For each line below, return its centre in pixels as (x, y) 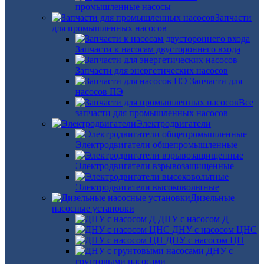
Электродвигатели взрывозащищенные (155, 166)
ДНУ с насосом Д (193, 219)
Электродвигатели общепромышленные (156, 145)
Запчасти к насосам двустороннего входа (158, 49)
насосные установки (93, 208)
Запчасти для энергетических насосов (152, 70)
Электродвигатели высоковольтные (147, 187)
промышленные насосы (123, 7)
